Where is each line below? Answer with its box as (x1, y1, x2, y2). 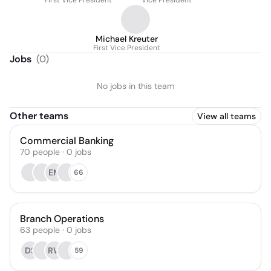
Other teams (10, 109, 68, 122)
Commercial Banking (20, 134, 114, 147)
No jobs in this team (97, 80, 174, 91)
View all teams (197, 111, 256, 122)
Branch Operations (20, 212, 104, 225)
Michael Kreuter (96, 33, 158, 44)
